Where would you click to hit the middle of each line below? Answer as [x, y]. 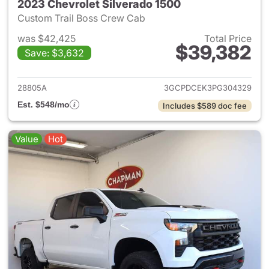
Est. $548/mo [44, 104]
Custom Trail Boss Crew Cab [83, 18]
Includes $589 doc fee [205, 106]
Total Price [228, 38]
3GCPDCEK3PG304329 [208, 88]
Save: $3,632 [54, 53]
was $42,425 [47, 38]
